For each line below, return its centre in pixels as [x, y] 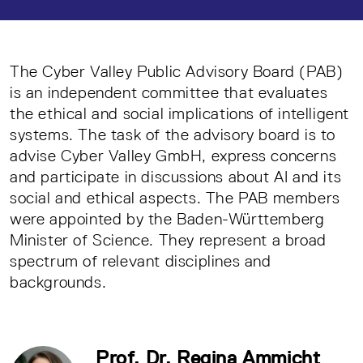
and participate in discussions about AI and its [176, 176]
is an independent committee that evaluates [169, 92]
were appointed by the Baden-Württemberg [167, 218]
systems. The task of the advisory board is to [173, 134]
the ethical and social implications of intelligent [180, 113]
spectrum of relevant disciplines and [141, 261]
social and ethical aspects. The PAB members [175, 197]
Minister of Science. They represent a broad [168, 239]
